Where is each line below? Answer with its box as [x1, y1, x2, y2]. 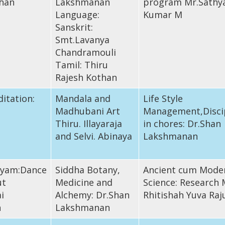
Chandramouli [55, 46, 116, 58]
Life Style [143, 92, 183, 104]
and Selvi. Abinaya [55, 130, 132, 142]
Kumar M [143, 8, 182, 21]
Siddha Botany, [55, 163, 120, 176]
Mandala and [55, 92, 110, 104]
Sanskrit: [55, 21, 93, 33]
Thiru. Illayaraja [55, 117, 122, 130]
